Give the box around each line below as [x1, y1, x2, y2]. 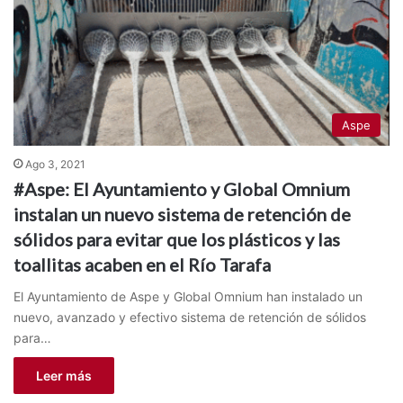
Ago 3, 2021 [25, 157, 85, 171]
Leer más [36, 367, 92, 383]
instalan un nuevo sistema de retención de [13, 202, 351, 225]
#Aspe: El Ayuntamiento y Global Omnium [13, 177, 350, 200]
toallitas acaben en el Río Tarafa [13, 253, 271, 275]
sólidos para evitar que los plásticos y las [13, 228, 340, 250]
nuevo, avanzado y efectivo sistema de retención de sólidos [13, 309, 366, 325]
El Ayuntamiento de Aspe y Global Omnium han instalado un [13, 288, 363, 304]
